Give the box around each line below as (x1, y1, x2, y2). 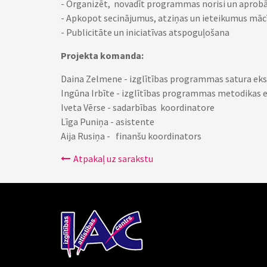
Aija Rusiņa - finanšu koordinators (61, 130, 201, 142)
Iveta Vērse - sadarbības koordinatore (61, 101, 215, 113)
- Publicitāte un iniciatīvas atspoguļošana (61, 26, 229, 38)
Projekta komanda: (61, 49, 144, 61)
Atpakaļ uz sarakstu (73, 153, 153, 164)
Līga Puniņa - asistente (61, 116, 154, 128)
